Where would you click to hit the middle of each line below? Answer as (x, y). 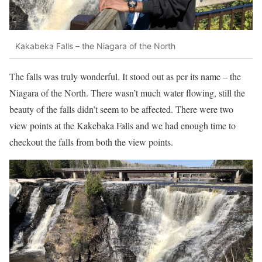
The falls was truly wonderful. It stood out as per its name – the (125, 76)
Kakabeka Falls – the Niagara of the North (95, 46)
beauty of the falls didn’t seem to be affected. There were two (121, 109)
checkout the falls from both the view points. (91, 142)
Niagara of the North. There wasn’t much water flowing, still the (127, 92)
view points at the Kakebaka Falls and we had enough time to (123, 125)
